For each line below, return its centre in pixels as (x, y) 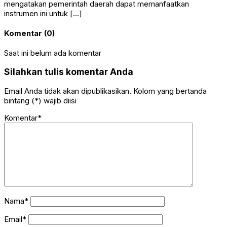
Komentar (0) (29, 33)
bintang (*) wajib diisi (40, 100)
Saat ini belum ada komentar (53, 53)
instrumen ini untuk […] (43, 13)
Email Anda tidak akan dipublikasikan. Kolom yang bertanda (105, 91)
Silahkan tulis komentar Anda (69, 72)
